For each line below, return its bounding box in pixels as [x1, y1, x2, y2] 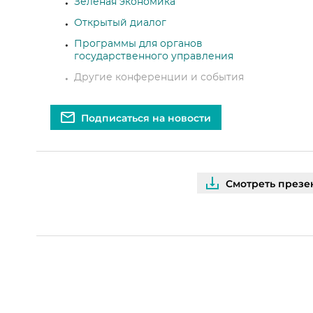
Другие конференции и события [73, 73, 244, 82]
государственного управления [73, 52, 233, 61]
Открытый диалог [73, 18, 166, 28]
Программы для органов [73, 39, 203, 49]
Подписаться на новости [80, 112, 211, 124]
